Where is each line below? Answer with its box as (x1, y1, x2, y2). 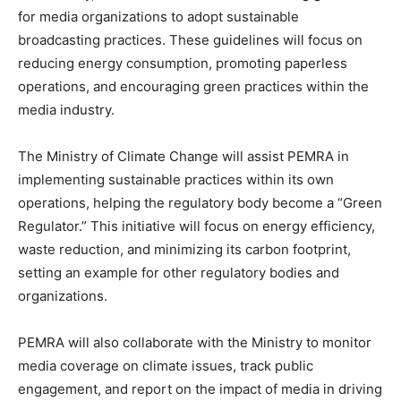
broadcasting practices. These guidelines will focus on (18, 31, 363, 48)
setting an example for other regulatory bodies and (18, 264, 339, 281)
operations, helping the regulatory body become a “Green (18, 194, 382, 211)
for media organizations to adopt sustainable (18, 8, 299, 25)
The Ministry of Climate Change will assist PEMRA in (18, 148, 349, 165)
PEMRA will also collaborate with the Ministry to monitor (18, 334, 371, 351)
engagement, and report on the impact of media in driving (18, 380, 382, 397)
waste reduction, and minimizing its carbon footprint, (18, 241, 351, 258)
